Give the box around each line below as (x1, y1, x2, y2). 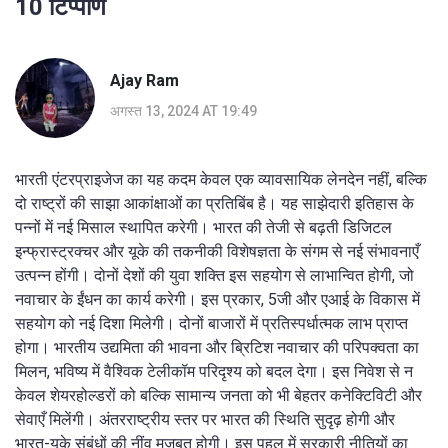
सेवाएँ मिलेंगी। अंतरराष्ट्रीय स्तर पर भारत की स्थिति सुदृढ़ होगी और (15, 409, 395, 429)
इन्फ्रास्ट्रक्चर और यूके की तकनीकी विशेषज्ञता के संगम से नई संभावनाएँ (15, 241, 419, 261)
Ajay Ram (110, 71, 179, 91)
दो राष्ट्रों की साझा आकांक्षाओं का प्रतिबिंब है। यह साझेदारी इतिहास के (15, 193, 414, 213)
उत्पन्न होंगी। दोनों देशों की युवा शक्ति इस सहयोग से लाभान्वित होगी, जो (15, 265, 414, 285)
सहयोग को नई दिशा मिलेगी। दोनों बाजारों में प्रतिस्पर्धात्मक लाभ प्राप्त (15, 313, 408, 333)
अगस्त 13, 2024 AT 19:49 (110, 103, 257, 120)
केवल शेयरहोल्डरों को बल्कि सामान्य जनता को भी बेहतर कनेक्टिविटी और (15, 385, 422, 405)
